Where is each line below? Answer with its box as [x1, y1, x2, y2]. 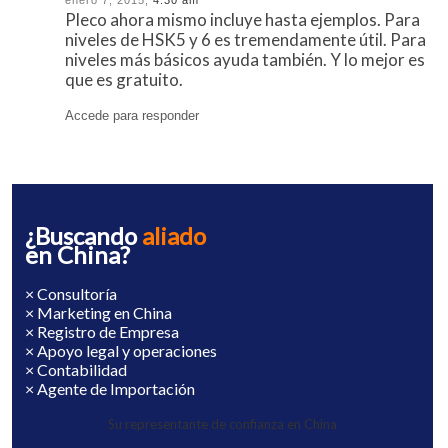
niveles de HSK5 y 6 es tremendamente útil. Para [65, 28, 427, 50]
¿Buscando [24, 221, 142, 251]
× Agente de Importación [24, 379, 195, 399]
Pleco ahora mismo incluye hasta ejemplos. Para [65, 8, 421, 30]
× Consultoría [24, 284, 117, 304]
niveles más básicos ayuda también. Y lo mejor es [65, 48, 426, 70]
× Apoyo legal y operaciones [24, 341, 217, 361]
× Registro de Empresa [24, 322, 179, 342]
